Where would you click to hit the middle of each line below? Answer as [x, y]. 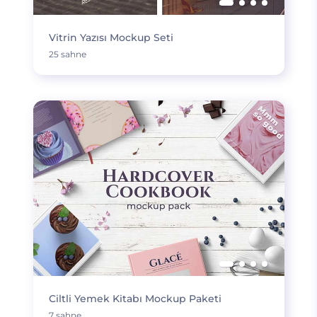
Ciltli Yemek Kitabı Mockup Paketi [135, 299]
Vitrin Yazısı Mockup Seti [111, 38]
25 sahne [67, 54]
